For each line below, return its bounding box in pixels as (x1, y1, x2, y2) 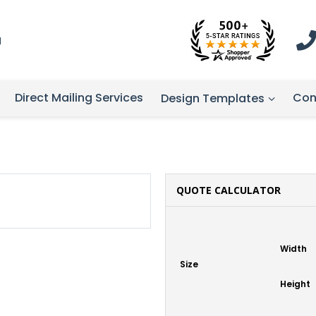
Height (280, 277, 310, 290)
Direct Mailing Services (15, 90, 143, 106)
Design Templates (161, 90, 265, 107)
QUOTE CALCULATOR (176, 183, 281, 197)
